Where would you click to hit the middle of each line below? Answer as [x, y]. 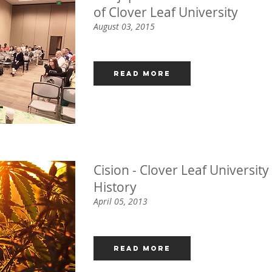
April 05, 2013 [121, 201]
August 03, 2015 [124, 26]
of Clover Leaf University [166, 12]
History [115, 187]
